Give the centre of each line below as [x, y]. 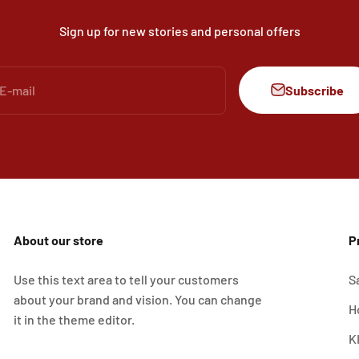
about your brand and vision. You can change [138, 299]
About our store [59, 240]
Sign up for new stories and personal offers [179, 30]
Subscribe [315, 90]
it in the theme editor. [75, 319]
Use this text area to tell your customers [127, 279]
